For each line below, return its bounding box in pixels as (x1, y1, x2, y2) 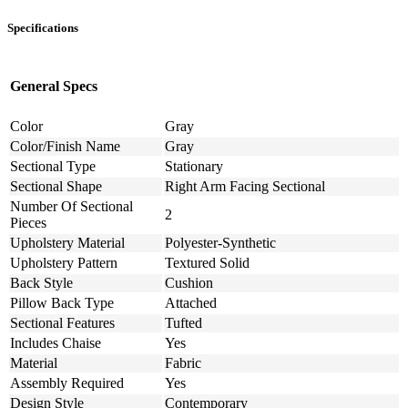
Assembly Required (10, 374, 124, 391)
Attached (165, 294, 217, 311)
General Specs (10, 77, 97, 94)
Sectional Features (10, 314, 115, 331)
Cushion (165, 274, 213, 291)
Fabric (165, 354, 201, 371)
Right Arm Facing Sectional (165, 178, 325, 194)
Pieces (10, 214, 46, 230)
